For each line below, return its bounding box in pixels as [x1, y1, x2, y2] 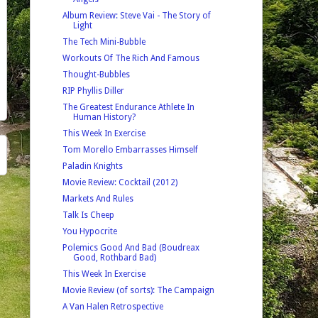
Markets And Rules [62, 193, 133, 204]
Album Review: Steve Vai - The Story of [62, 10, 211, 21]
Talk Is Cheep [62, 209, 114, 220]
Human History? [72, 111, 136, 122]
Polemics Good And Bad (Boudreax [62, 242, 199, 253]
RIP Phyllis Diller [62, 85, 124, 96]
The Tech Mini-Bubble [62, 36, 146, 47]
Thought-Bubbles [62, 69, 130, 79]
